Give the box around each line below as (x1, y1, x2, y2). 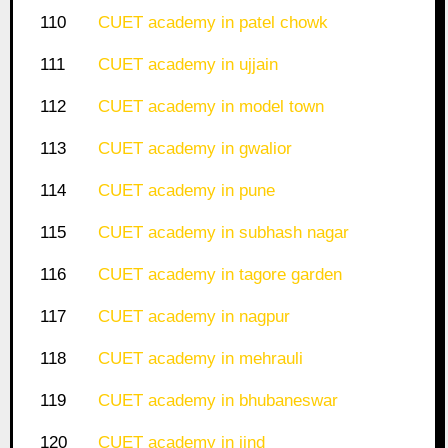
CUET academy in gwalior (97, 139, 292, 159)
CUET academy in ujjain (97, 55, 278, 75)
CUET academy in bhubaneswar (97, 391, 338, 411)
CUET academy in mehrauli (97, 349, 303, 369)
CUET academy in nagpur (97, 307, 290, 327)
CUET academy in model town (97, 97, 324, 117)
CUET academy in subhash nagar (97, 223, 349, 243)
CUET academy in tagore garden (97, 265, 342, 285)
